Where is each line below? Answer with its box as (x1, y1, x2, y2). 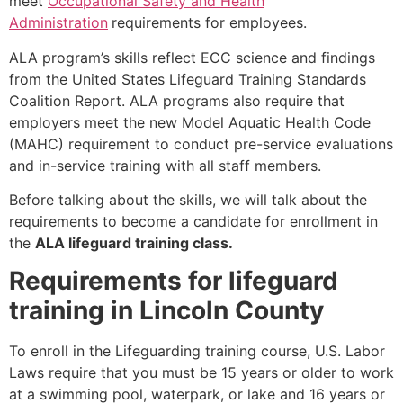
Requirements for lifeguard (9, 265, 338, 297)
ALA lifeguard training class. (35, 233, 237, 252)
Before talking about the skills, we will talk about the (9, 190, 367, 209)
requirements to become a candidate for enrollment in (9, 211, 378, 230)
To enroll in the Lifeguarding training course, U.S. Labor (9, 342, 385, 361)
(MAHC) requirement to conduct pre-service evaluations (9, 134, 393, 153)
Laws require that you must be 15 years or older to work (9, 363, 394, 382)
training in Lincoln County (9, 295, 324, 327)
